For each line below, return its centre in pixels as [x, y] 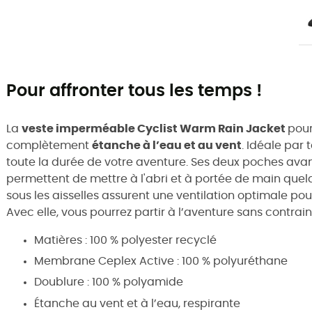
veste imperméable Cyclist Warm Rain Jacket [155, 128]
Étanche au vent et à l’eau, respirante [137, 303]
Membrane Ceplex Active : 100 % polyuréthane [161, 261]
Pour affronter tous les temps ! [134, 91]
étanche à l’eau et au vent [167, 145]
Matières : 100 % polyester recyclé [125, 240]
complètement [49, 145]
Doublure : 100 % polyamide [109, 282]
